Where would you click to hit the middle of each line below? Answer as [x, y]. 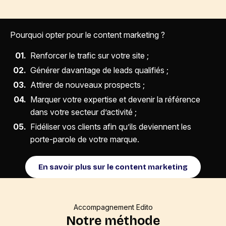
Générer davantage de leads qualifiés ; [99, 70]
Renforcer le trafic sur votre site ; [90, 56]
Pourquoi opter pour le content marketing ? [88, 35]
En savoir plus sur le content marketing [113, 167]
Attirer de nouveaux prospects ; [88, 85]
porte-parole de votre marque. [85, 139]
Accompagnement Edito [113, 207]
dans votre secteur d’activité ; [83, 112]
